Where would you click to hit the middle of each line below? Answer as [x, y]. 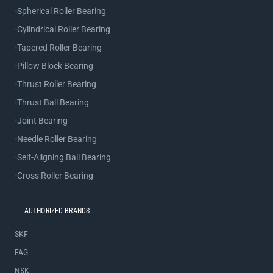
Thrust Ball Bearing [53, 102]
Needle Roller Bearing [57, 139]
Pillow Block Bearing [55, 66]
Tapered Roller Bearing [59, 48]
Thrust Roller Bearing [57, 84]
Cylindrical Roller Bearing [64, 29]
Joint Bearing [42, 121]
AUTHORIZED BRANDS [57, 211]
